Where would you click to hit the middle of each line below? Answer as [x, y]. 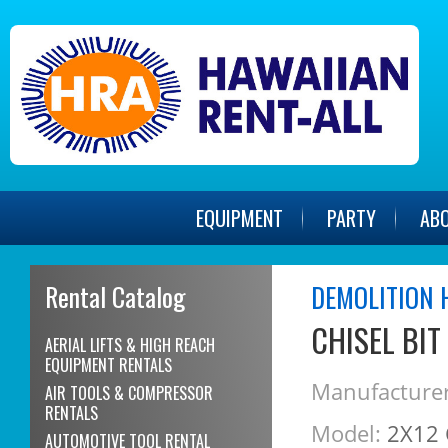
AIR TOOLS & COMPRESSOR [129, 393]
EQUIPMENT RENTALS [109, 365]
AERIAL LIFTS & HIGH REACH [130, 345]
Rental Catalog [116, 297]
